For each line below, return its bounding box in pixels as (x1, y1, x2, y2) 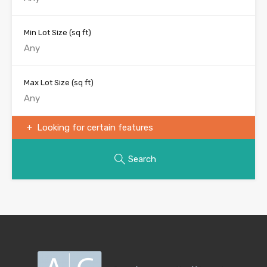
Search (128, 154, 156, 165)
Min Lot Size (24, 28, 69, 38)
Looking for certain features (35, 122, 153, 133)
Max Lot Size (24, 78, 72, 88)
